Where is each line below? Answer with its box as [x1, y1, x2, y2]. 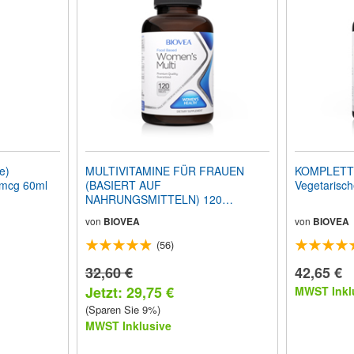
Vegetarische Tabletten [85, 205, 200, 222]
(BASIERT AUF [85, 177, 161, 194]
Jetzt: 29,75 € [85, 282, 174, 303]
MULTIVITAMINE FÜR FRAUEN [85, 163, 244, 179]
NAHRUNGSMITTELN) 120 [85, 191, 222, 208]
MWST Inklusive [85, 318, 171, 334]
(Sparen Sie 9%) [85, 302, 160, 318]
